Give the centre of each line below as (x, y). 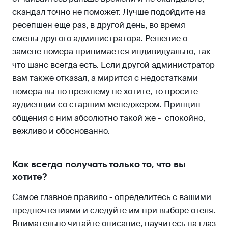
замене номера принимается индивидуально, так (111, 52)
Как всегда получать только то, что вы (99, 164)
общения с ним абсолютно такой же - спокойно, (109, 118)
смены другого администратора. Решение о (100, 39)
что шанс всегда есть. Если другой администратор (113, 65)
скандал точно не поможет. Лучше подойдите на (109, 12)
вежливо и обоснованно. (61, 131)
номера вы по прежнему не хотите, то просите (105, 92)
